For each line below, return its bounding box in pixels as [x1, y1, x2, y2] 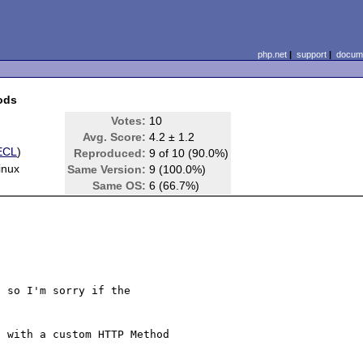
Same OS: [92, 179, 147, 192]
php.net [257, 49, 287, 59]
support [296, 49, 327, 59]
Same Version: [67, 163, 147, 176]
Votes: [111, 114, 147, 127]
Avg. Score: [83, 130, 147, 143]
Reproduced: [74, 147, 147, 160]
